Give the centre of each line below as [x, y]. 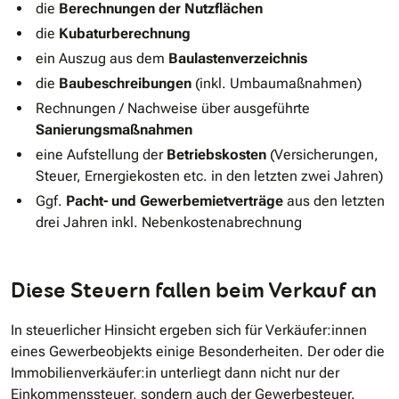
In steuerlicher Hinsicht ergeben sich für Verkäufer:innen [189, 330]
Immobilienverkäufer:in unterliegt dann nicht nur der [175, 372]
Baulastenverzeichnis [238, 58]
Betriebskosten [218, 154]
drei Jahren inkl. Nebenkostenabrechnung [169, 222]
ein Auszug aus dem [102, 58]
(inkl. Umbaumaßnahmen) [278, 83]
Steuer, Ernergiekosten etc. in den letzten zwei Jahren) [209, 175]
